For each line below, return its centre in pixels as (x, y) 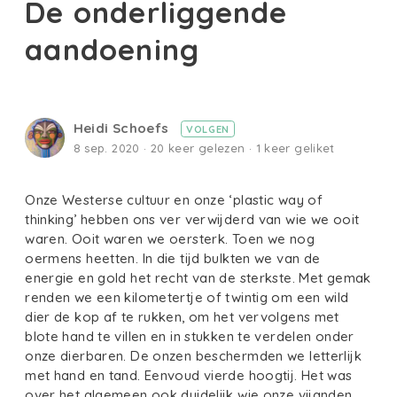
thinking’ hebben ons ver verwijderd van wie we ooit (192, 220)
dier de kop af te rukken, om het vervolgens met (182, 317)
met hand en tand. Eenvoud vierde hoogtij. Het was (189, 376)
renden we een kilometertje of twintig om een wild (187, 298)
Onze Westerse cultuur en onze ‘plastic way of (174, 200)
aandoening (113, 49)
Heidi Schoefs (123, 128)
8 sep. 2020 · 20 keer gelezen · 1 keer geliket (204, 148)
